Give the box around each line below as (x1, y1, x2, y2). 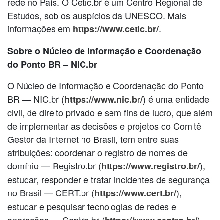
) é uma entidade (143, 92, 209, 105)
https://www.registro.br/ (101, 159, 200, 172)
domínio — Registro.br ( (7, 159, 101, 172)
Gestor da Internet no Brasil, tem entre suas (7, 132, 179, 145)
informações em (7, 22, 73, 35)
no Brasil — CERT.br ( (7, 186, 94, 199)
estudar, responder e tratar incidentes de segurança (7, 172, 210, 186)
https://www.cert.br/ (94, 186, 176, 199)
